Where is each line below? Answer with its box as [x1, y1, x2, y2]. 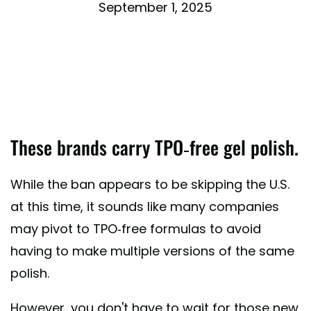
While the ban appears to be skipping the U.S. [10, 176, 289, 194]
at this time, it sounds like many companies [10, 198, 279, 216]
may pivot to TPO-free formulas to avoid [10, 220, 261, 238]
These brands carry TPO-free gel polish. [10, 133, 299, 162]
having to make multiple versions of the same [10, 242, 294, 260]
